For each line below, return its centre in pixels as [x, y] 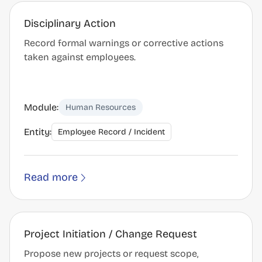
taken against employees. [80, 57]
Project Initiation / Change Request [111, 234]
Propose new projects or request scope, [111, 254]
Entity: [38, 132]
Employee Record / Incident [111, 132]
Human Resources [101, 107]
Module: [41, 107]
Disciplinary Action [70, 23]
